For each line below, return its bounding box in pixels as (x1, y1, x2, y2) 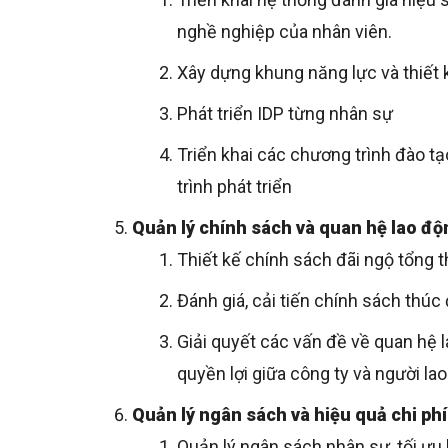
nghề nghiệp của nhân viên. (177, 21, 392, 43)
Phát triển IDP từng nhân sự (177, 103, 397, 125)
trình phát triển (177, 176, 292, 198)
